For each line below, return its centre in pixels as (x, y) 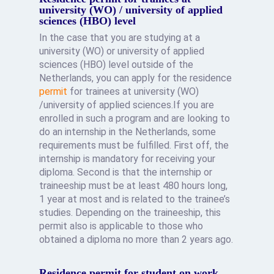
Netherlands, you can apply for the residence (136, 78)
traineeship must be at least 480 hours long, (134, 186)
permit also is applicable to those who (121, 226)
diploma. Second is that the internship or (126, 172)
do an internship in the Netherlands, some (128, 132)
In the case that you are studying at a (120, 38)
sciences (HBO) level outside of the (117, 65)
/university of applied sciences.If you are (127, 105)
